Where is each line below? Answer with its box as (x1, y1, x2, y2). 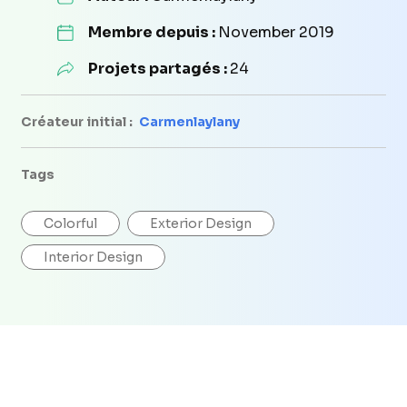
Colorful (44, 214, 97, 232)
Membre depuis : (87, 22, 218, 42)
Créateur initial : (21, 113, 135, 130)
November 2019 (217, 22, 334, 42)
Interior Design (44, 248, 143, 265)
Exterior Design (150, 214, 252, 232)
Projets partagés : (87, 58, 230, 78)
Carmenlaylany (139, 113, 240, 130)
